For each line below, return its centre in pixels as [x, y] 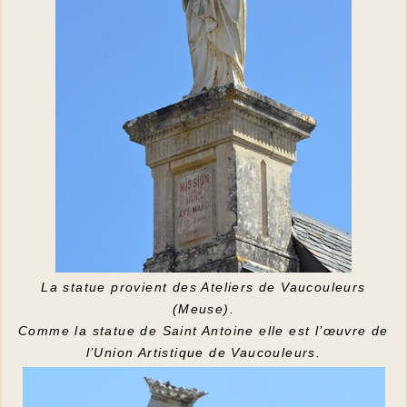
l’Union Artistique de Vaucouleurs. [203, 352]
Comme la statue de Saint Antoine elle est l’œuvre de [203, 330]
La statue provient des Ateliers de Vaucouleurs [203, 287]
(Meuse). [203, 308]
